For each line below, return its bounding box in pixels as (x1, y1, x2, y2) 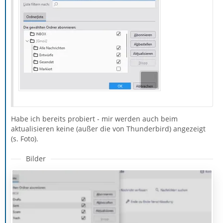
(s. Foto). (11, 134, 38, 144)
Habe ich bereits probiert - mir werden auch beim (11, 114, 178, 124)
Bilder (26, 154, 46, 164)
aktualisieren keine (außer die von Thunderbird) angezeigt (11, 124, 206, 134)
